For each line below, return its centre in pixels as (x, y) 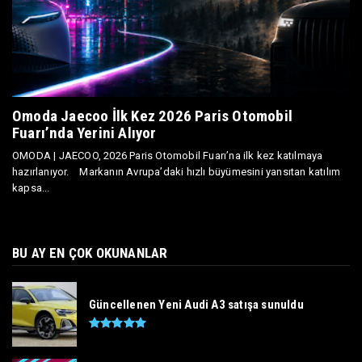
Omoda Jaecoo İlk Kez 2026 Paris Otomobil (152, 116)
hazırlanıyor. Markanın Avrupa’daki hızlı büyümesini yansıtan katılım (177, 171)
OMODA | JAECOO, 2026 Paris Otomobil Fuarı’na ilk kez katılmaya (168, 155)
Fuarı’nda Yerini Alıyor (84, 133)
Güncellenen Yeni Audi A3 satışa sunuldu (196, 304)
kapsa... (31, 187)
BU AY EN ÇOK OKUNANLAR (90, 253)
